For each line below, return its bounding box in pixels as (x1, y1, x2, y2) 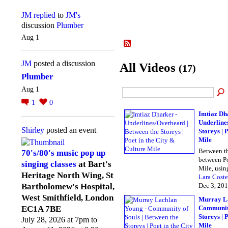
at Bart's (76, 159, 111, 169)
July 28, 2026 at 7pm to (21, 215, 97, 224)
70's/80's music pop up (21, 148, 105, 158)
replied (34, 11, 55, 19)
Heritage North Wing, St (21, 170, 113, 181)
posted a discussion (32, 59, 95, 68)
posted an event (44, 125, 96, 134)
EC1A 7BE (21, 204, 61, 214)
